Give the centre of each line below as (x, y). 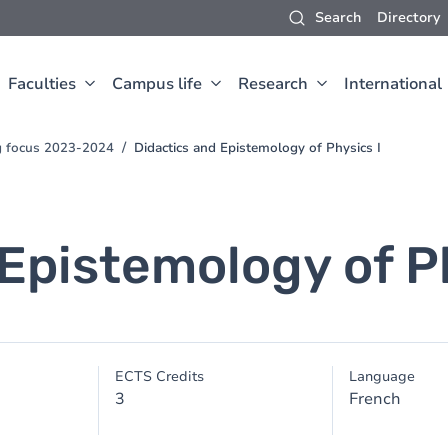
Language (381, 376)
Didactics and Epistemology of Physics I (257, 148)
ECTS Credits (160, 376)
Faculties (42, 84)
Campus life (157, 84)
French (374, 399)
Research (273, 84)
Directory (408, 17)
